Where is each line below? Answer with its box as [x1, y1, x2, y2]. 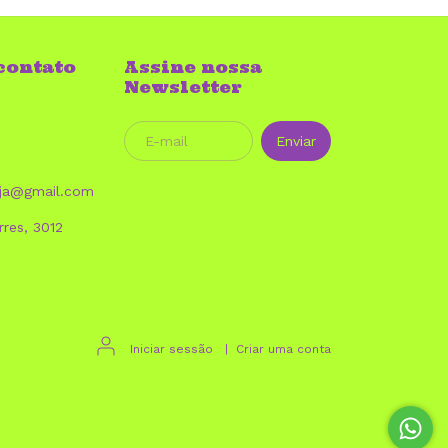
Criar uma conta [236, 342, 331, 357]
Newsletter [123, 76, 242, 97]
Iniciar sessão [130, 342, 213, 357]
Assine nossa [123, 56, 262, 77]
